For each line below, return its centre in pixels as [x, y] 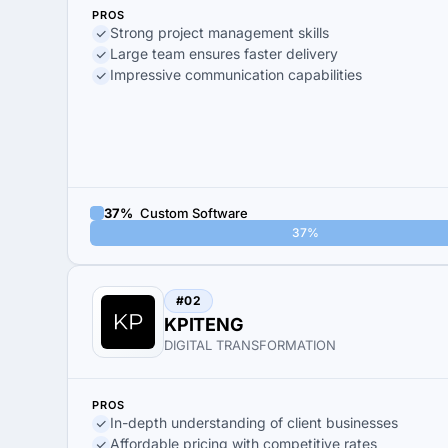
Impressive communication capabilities [236, 74]
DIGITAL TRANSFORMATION [250, 345]
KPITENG [204, 324]
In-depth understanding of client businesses [254, 422]
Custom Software [192, 212]
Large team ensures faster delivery [224, 53]
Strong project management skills [219, 32]
